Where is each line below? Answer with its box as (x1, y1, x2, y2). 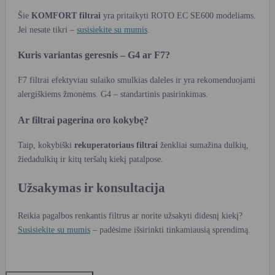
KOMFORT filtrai (31, 10, 101, 20)
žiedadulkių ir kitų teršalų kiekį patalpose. (18, 155, 163, 165)
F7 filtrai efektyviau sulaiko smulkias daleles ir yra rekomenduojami (18, 76, 255, 85)
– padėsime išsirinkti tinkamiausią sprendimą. (90, 225, 250, 235)
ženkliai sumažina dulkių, (158, 141, 249, 150)
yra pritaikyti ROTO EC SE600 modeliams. (101, 10, 256, 20)
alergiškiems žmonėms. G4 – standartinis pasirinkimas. (18, 90, 208, 99)
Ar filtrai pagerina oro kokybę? (18, 114, 149, 126)
